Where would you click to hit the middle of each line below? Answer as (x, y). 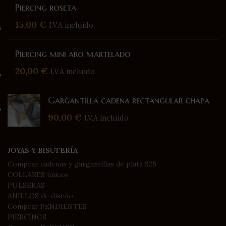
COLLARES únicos (38, 175)
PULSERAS (26, 185)
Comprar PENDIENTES (47, 206)
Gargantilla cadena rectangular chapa (129, 100)
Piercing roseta (46, 7)
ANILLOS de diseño (40, 196)
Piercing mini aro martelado (73, 54)
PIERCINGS (27, 217)
